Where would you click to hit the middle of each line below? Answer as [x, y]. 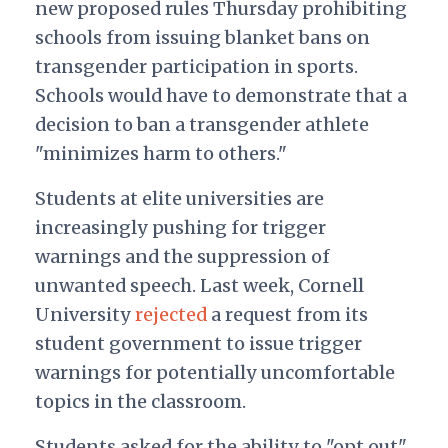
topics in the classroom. [140, 401]
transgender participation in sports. [196, 66]
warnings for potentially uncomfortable [214, 372]
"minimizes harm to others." [160, 153]
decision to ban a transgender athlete [201, 124]
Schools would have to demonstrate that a [220, 95]
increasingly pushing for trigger [180, 227]
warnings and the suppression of [182, 256]
